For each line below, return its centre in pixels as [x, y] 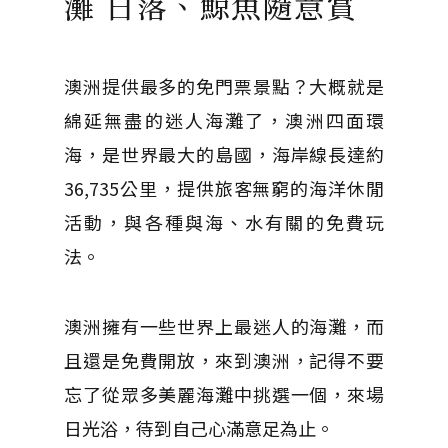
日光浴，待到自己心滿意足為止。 [199, 428]
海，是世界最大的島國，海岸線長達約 [224, 154]
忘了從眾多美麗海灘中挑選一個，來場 [224, 394]
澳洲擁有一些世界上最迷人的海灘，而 [224, 326]
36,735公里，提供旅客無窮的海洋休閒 [224, 188]
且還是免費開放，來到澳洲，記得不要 [224, 360]
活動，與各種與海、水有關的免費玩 [224, 222]
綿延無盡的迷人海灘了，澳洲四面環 [224, 120]
